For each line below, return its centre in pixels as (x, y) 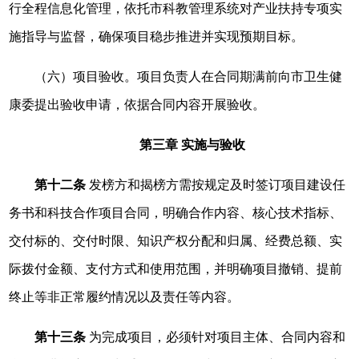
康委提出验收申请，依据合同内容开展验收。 (137, 105)
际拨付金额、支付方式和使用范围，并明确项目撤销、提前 (176, 269)
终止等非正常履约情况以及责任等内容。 (125, 297)
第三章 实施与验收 (192, 145)
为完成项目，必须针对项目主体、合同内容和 (216, 337)
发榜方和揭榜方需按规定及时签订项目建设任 (216, 185)
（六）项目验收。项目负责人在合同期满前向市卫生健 (189, 77)
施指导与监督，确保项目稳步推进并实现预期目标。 (157, 36)
